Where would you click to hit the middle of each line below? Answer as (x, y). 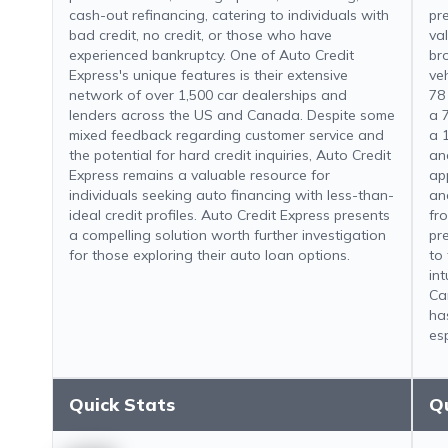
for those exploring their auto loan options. (209, 255)
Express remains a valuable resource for (199, 175)
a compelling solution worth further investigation (227, 235)
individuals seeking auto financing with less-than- (231, 195)
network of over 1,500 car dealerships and (208, 95)
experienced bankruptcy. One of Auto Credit (211, 55)
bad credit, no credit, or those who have (200, 35)
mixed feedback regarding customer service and (226, 135)
